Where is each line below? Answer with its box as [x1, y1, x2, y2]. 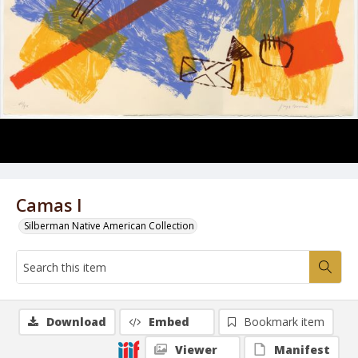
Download [46, 314, 106, 329]
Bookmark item [244, 314, 324, 329]
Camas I [16, 193, 82, 217]
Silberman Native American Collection [24, 219, 194, 233]
